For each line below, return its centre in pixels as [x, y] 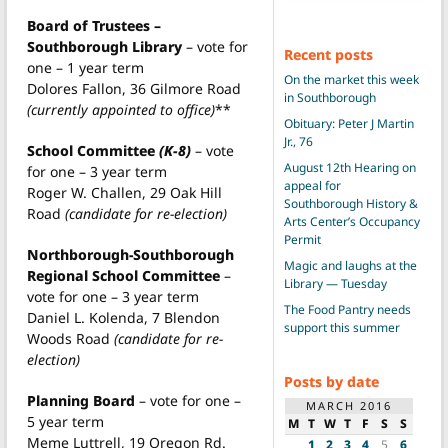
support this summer [341, 327]
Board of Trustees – [94, 25]
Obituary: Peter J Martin [348, 123]
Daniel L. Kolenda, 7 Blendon [123, 317]
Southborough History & [350, 203]
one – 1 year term [85, 67]
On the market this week [351, 79]
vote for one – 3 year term [113, 296]
